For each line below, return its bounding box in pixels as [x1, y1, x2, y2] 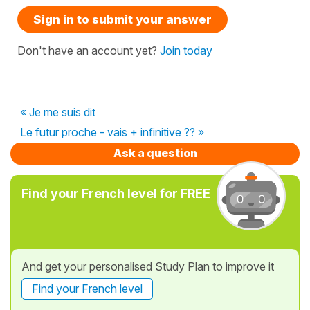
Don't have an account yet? [17, 43, 160, 57]
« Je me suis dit [20, 104, 95, 119]
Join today [160, 43, 212, 57]
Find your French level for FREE [21, 185, 210, 201]
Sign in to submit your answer [33, 12, 212, 26]
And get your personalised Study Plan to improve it [21, 259, 274, 273]
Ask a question [113, 145, 197, 160]
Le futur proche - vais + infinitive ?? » [20, 125, 204, 139]
